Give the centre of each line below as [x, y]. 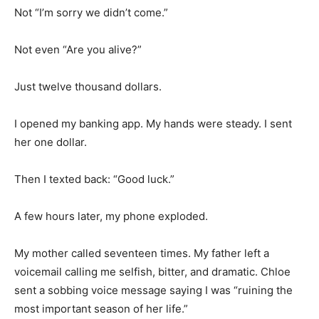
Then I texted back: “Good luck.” [94, 179]
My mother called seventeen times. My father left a [142, 253]
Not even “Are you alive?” [78, 49]
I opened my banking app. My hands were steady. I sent [153, 123]
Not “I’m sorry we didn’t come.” [91, 12]
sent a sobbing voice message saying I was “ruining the [153, 290]
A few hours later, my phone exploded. [111, 216]
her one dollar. [51, 142]
